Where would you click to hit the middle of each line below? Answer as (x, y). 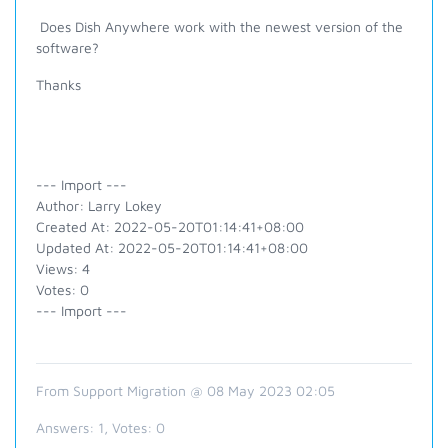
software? (67, 47)
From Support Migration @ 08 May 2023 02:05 (185, 390)
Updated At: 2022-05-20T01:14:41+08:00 (172, 247)
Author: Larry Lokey (99, 205)
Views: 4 (63, 268)
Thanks (58, 84)
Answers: (67, 427)
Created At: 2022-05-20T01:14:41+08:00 (170, 226)
